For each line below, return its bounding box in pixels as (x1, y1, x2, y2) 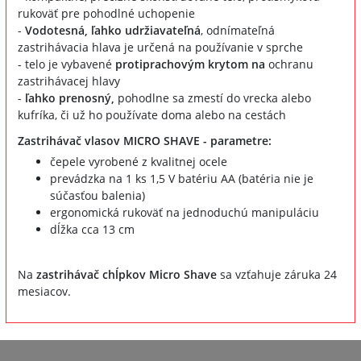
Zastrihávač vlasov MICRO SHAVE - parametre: (18, 132, 272, 148)
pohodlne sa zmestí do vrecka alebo (114, 89, 311, 106)
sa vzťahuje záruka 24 (217, 266, 337, 282)
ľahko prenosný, (25, 89, 114, 106)
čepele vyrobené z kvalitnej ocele (50, 153, 227, 169)
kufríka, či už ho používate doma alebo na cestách (18, 106, 286, 122)
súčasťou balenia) (50, 187, 145, 203)
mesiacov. (18, 283, 71, 299)
